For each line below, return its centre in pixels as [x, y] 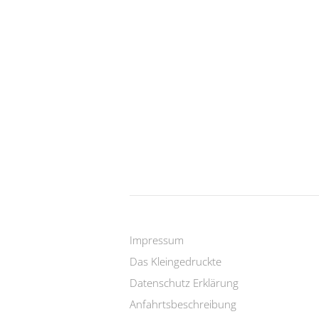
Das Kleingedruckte [176, 262]
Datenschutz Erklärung [184, 283]
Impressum [157, 240]
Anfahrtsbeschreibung [183, 304]
